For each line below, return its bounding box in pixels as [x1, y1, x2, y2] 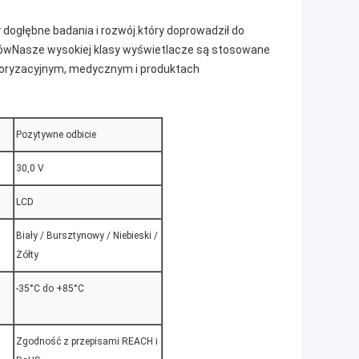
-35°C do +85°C [16, 283, 84, 295]
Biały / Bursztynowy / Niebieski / [16, 230, 158, 242]
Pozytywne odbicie [16, 129, 96, 141]
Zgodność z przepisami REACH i [16, 336, 158, 348]
